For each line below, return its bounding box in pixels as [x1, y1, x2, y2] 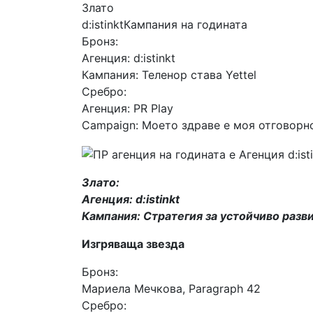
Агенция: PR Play [82, 101, 173, 115]
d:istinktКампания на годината [82, 17, 247, 31]
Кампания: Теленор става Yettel [82, 68, 256, 82]
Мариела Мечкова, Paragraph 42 [82, 281, 261, 296]
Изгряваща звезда [82, 236, 184, 251]
